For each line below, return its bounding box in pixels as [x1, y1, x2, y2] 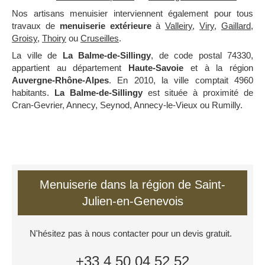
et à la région [183, 63, 254, 73]
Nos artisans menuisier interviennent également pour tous [12, 8, 253, 19]
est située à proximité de [142, 88, 254, 98]
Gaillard [221, 21, 251, 31]
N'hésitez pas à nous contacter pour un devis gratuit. [30, 228, 232, 239]
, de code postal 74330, [151, 50, 253, 61]
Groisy [12, 33, 37, 44]
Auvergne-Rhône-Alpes [12, 75, 109, 86]
